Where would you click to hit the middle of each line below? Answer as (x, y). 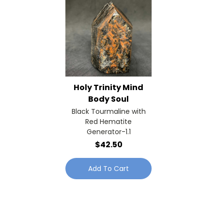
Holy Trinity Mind (108, 87)
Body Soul (108, 99)
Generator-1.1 (108, 132)
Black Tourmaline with (108, 111)
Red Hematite (108, 121)
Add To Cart (108, 168)
